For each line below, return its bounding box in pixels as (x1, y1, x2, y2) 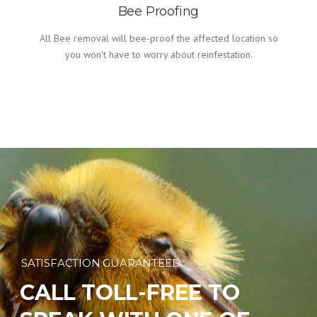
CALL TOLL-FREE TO (20, 279, 240, 306)
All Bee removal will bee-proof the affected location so (39, 32, 278, 45)
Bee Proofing (117, 4, 200, 19)
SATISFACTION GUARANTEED (21, 256, 181, 270)
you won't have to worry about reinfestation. (64, 48, 253, 61)
